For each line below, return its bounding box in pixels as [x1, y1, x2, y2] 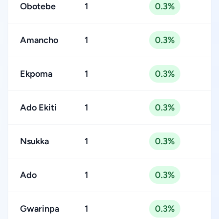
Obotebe [20, 1, 56, 12]
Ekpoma [20, 68, 52, 79]
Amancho [20, 35, 58, 45]
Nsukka [20, 136, 49, 147]
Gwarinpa [20, 203, 59, 214]
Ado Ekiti [20, 102, 57, 113]
